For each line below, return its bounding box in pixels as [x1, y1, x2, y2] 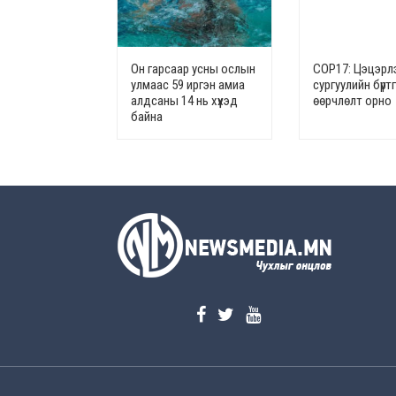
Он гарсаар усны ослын [131, 61, 255, 78]
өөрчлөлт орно [313, 93, 392, 110]
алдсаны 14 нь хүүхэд [131, 93, 238, 110]
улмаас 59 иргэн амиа [131, 77, 245, 94]
